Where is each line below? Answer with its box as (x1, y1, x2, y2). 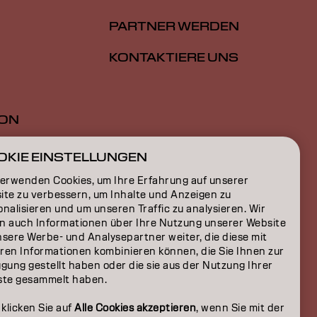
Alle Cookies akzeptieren (74, 301, 196, 314)
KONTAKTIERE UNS (109, 50, 238, 66)
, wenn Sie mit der (196, 301, 284, 314)
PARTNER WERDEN (109, 19, 239, 35)
